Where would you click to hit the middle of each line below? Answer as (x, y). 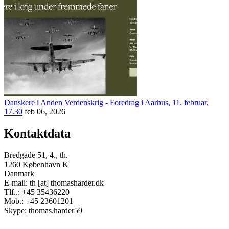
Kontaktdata (37, 134)
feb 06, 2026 (45, 112)
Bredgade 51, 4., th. (36, 155)
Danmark (19, 174)
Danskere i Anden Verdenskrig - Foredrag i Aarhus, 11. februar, (106, 103)
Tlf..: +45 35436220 (37, 192)
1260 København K (36, 165)
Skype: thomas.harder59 (43, 211)
